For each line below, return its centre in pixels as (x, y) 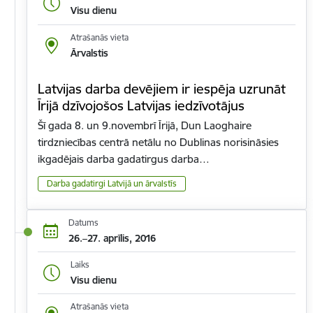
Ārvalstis (89, 53)
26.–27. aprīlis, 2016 (112, 238)
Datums (83, 222)
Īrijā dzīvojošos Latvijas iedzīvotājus (141, 105)
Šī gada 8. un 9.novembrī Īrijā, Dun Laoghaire (145, 125)
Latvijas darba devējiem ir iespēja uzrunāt (162, 88)
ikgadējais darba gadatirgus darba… (124, 159)
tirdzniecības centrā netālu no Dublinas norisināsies (158, 142)
